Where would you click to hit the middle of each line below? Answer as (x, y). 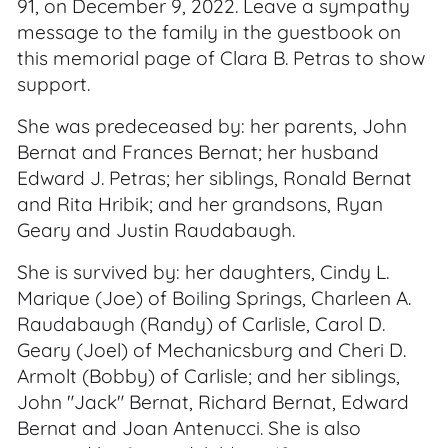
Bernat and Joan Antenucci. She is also (189, 428)
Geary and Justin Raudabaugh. (156, 230)
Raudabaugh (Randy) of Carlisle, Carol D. (201, 324)
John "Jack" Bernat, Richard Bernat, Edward (213, 402)
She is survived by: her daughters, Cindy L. (203, 272)
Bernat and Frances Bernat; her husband (198, 152)
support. (53, 84)
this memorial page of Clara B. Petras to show (221, 58)
